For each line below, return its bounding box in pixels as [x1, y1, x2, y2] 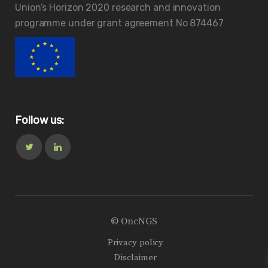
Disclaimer [114, 251, 157, 263]
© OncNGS [111, 215, 157, 227]
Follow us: [15, 113, 64, 127]
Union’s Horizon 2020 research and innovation [15, 2, 221, 14]
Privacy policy [107, 236, 164, 248]
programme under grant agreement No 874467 [15, 17, 224, 29]
